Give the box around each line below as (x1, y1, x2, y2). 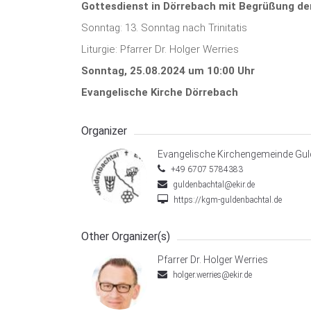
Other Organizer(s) (81, 230, 170, 244)
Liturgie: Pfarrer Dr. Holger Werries (81, 43, 239, 56)
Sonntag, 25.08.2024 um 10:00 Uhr (81, 65, 255, 78)
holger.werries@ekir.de (171, 270, 252, 280)
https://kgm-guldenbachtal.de (171, 195, 282, 205)
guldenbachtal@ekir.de (171, 180, 255, 190)
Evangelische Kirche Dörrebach (81, 86, 238, 99)
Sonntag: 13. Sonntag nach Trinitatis (81, 22, 247, 35)
